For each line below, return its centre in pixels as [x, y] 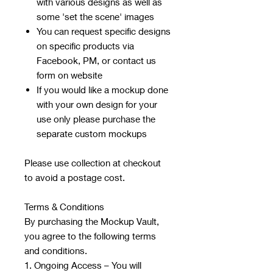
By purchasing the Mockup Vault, [92, 222]
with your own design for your [97, 105]
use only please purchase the [96, 119]
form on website [69, 75]
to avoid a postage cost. [75, 178]
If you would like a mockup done [102, 90]
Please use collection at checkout [93, 163]
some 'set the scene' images [97, 17]
